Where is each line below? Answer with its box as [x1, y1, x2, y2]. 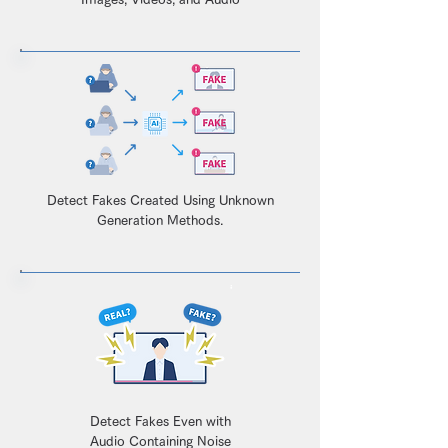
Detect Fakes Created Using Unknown [46, 194, 274, 207]
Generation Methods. [97, 214, 223, 227]
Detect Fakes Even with [89, 415, 231, 428]
